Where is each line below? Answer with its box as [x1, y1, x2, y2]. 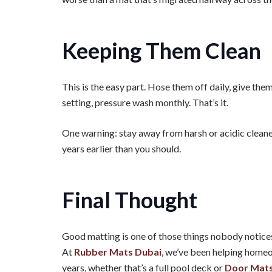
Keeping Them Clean [62, 37, 261, 64]
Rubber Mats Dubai [74, 246, 161, 257]
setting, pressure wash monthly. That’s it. [62, 97, 228, 108]
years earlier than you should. [62, 143, 181, 154]
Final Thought [62, 186, 197, 213]
